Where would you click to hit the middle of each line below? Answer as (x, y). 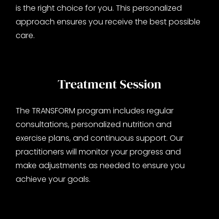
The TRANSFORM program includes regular (95, 110)
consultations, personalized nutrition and (94, 124)
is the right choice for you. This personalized (99, 8)
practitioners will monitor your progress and (98, 152)
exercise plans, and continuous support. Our (99, 138)
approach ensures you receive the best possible (108, 22)
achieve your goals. (53, 179)
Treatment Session (109, 84)
